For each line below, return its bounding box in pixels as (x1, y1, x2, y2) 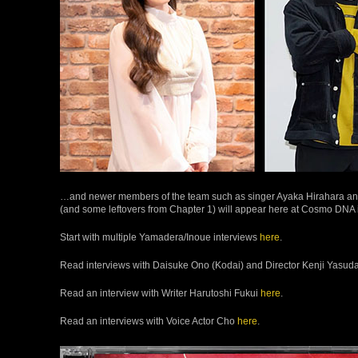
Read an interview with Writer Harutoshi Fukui (60, 287, 261, 298)
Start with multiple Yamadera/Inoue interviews (60, 231, 260, 242)
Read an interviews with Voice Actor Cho (60, 315, 237, 326)
